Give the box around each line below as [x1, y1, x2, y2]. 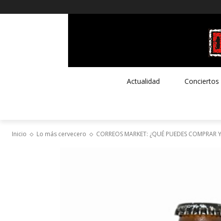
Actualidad [126, 76, 160, 86]
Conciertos [184, 76, 219, 86]
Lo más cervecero [37, 129, 86, 138]
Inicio [12, 129, 27, 138]
